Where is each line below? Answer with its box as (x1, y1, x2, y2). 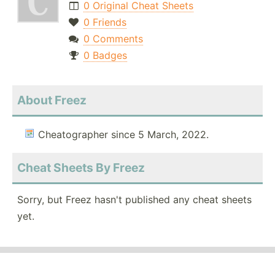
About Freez (17, 93, 87, 108)
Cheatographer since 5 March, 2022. (38, 128, 209, 141)
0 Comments (83, 33, 143, 45)
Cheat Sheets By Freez (17, 160, 145, 176)
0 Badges (83, 49, 127, 62)
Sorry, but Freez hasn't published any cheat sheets (17, 193, 252, 206)
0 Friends (83, 16, 126, 29)
